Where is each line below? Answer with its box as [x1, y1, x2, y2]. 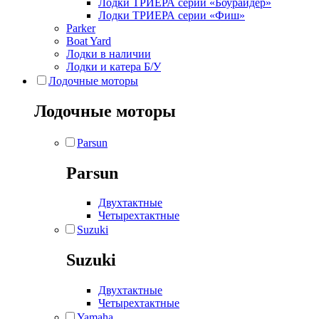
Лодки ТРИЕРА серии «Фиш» [98, 9, 245, 21]
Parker [66, 21, 95, 34]
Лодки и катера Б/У [66, 60, 161, 73]
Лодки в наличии [66, 47, 151, 60]
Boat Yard [66, 34, 111, 47]
